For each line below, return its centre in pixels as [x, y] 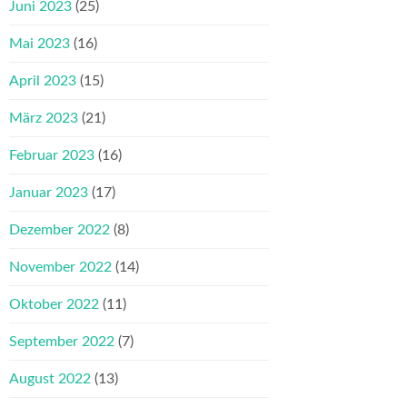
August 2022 [50, 379]
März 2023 [44, 119]
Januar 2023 [49, 193]
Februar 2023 [52, 156]
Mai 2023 [40, 44]
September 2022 [62, 342]
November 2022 [60, 268]
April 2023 [43, 81]
